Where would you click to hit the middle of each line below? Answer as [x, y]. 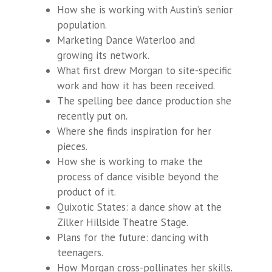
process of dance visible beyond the [138, 177]
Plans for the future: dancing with [133, 237]
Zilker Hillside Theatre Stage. [124, 222]
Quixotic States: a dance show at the [139, 207]
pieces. [73, 146]
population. [82, 25]
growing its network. [104, 55]
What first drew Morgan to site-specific [144, 70]
